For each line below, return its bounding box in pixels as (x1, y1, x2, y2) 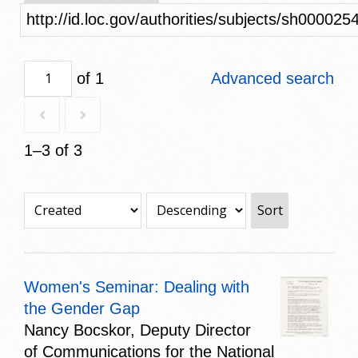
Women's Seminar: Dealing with (24, 277, 249, 296)
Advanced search (211, 69, 334, 87)
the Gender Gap (24, 299, 140, 317)
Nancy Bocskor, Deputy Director (24, 320, 251, 339)
